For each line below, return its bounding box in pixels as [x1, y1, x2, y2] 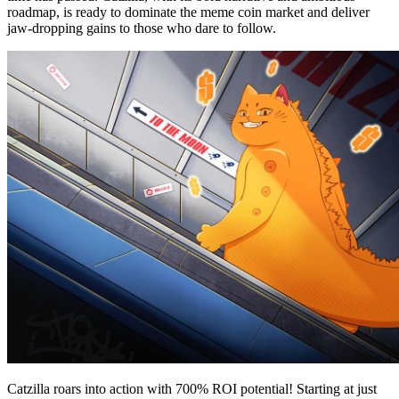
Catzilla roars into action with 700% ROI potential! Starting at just [7, 380, 377, 396]
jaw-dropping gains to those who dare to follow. [7, 20, 276, 36]
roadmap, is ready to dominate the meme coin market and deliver [7, 4, 370, 20]
